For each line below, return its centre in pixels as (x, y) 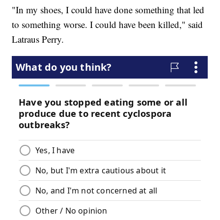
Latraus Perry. (38, 39)
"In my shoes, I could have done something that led (108, 10)
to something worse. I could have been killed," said (108, 25)
